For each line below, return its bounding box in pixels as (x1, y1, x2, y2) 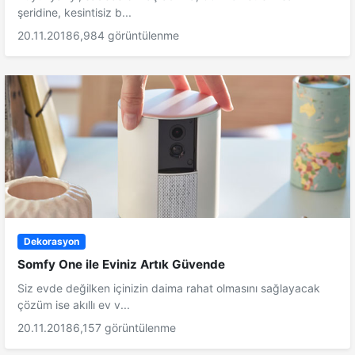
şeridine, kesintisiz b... (17, 6, 132, 20)
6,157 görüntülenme (73, 321, 176, 335)
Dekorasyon (23, 235, 79, 248)
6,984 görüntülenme (73, 29, 179, 43)
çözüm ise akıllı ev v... (17, 298, 130, 312)
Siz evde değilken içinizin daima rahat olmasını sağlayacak (17, 281, 320, 296)
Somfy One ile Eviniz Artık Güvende (17, 257, 225, 273)
